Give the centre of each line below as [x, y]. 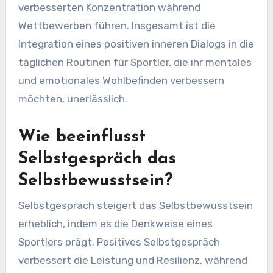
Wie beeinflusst [82, 137]
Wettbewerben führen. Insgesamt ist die [117, 26]
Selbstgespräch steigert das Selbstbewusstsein [135, 205]
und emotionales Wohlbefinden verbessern [121, 81]
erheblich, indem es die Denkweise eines [115, 223]
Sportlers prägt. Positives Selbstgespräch [119, 242]
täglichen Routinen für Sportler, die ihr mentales [135, 62]
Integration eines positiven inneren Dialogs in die [136, 44]
